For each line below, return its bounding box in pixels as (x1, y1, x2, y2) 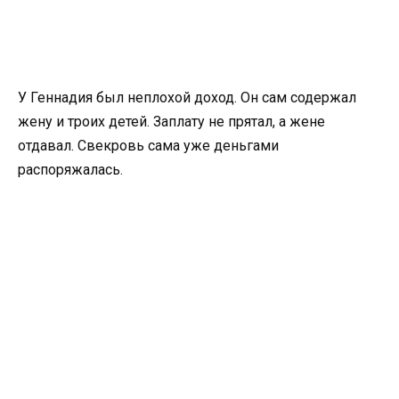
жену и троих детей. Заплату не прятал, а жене (18, 113, 325, 131)
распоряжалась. (18, 161, 123, 179)
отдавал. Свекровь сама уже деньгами (18, 137, 279, 155)
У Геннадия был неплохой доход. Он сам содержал (18, 89, 356, 107)
